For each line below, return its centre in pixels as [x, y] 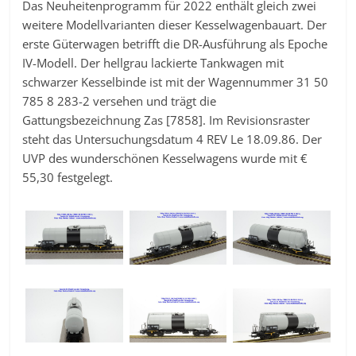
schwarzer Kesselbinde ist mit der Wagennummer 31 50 [176, 81]
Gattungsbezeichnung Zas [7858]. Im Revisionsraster [166, 120]
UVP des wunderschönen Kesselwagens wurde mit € [165, 158]
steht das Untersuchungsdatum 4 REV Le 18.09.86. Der [172, 139]
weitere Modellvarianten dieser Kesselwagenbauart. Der [175, 24]
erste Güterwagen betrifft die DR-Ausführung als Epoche [175, 43]
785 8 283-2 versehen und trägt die [120, 101]
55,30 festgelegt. [68, 177]
